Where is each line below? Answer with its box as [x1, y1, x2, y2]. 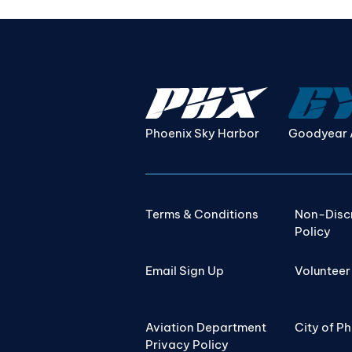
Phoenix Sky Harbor [145, 125, 260, 141]
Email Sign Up [145, 262, 225, 278]
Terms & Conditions [145, 206, 259, 222]
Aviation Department [145, 319, 267, 335]
